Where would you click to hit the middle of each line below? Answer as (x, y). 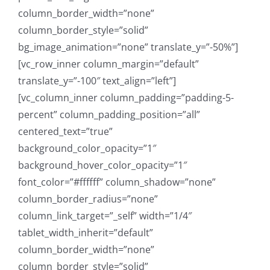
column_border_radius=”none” (88, 199)
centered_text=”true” (65, 131)
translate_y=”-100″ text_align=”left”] (97, 80)
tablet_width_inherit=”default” (86, 232)
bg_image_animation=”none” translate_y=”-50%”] (128, 47)
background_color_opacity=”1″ (87, 148)
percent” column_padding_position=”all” (109, 114)
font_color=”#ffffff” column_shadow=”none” (117, 182)
